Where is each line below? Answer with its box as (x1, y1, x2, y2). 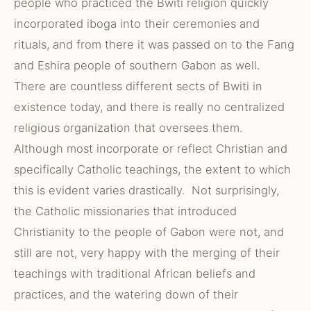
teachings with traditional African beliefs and (14, 267, 255, 280)
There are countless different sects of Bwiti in (14, 79, 262, 93)
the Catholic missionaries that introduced (14, 204, 237, 218)
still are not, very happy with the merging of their (14, 246, 280, 260)
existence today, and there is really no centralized (14, 100, 285, 114)
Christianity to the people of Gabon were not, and (14, 225, 284, 239)
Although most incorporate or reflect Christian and (14, 142, 287, 155)
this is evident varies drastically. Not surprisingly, (14, 183, 279, 197)
